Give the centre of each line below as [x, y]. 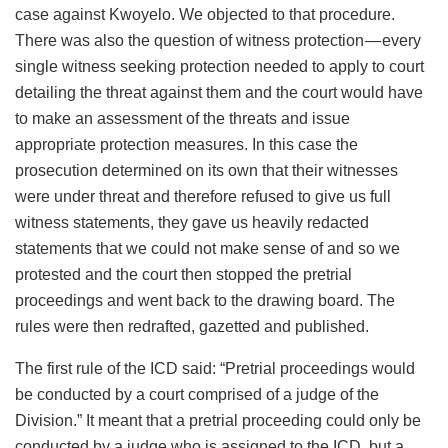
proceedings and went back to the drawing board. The [205, 300]
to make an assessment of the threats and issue [182, 118]
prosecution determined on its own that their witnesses [206, 170]
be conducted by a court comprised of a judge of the [197, 394]
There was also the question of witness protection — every [218, 40]
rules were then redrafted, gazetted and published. [192, 326]
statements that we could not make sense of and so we [207, 248]
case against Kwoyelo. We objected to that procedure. [205, 14]
